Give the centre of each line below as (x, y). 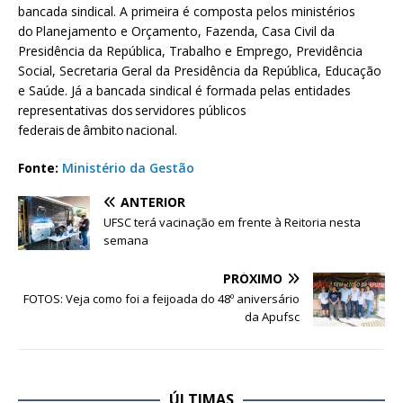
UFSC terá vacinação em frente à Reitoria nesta (232, 223)
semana (126, 241)
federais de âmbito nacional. (98, 130)
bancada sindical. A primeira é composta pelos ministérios (187, 12)
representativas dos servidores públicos (132, 111)
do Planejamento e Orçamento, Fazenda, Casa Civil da (176, 31)
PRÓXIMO (253, 279)
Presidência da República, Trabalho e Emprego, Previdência (190, 51)
